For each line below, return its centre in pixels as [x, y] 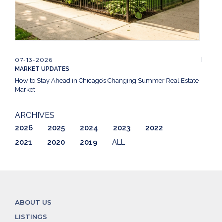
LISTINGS [31, 217]
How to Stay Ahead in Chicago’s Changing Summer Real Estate [107, 81]
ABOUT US [33, 202]
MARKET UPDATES [42, 69]
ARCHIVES [35, 115]
